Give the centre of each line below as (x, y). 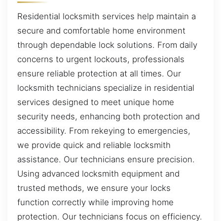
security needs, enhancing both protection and (109, 117)
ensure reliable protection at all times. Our (99, 74)
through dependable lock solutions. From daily (107, 45)
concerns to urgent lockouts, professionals (101, 59)
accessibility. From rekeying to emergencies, (104, 131)
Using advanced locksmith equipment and (98, 174)
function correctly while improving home (95, 203)
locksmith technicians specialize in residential (106, 88)
